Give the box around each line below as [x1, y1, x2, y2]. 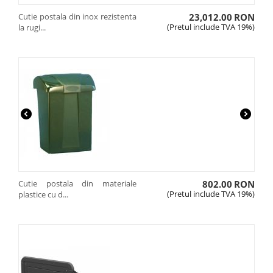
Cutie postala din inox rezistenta [18, 11, 136, 22]
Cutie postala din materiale [18, 178, 136, 189]
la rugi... [18, 22, 46, 33]
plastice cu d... [18, 189, 68, 200]
